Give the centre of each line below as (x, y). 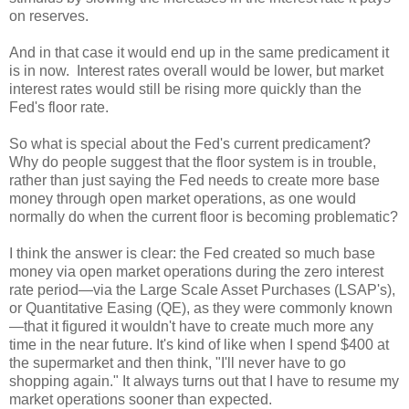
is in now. (39, 70)
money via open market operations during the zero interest (196, 271)
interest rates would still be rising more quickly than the (185, 89)
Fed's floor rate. (59, 107)
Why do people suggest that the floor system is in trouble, (193, 162)
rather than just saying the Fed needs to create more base (194, 180)
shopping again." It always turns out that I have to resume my (204, 381)
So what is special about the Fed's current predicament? (190, 143)
